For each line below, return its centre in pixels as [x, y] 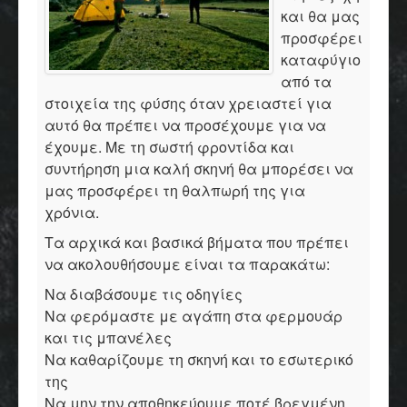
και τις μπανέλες [108, 338]
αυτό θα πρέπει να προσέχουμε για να [185, 125]
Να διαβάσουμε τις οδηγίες [144, 294]
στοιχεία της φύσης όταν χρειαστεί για [188, 103]
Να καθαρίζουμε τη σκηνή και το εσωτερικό [199, 359]
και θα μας [320, 16]
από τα [306, 81]
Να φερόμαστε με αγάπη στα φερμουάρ [194, 316]
